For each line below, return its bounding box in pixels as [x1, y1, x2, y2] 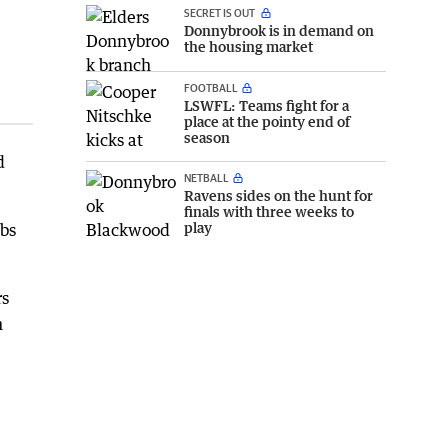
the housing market [184, 37, 313, 55]
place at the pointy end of [184, 113, 350, 131]
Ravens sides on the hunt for [184, 187, 373, 205]
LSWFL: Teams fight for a [184, 97, 349, 115]
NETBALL [184, 171, 229, 185]
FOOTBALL [184, 81, 238, 95]
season [184, 129, 230, 147]
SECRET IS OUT [184, 5, 257, 19]
